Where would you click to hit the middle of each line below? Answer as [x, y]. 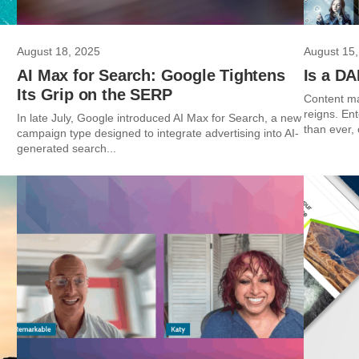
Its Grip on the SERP [95, 95]
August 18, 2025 [59, 51]
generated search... [67, 148]
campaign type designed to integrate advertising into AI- [158, 133]
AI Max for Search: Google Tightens [151, 75]
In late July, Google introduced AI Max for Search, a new [159, 118]
